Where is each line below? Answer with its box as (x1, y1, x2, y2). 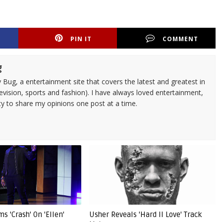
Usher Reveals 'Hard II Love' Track (89, 210, 202, 219)
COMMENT (163, 35, 199, 43)
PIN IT (70, 35, 92, 43)
